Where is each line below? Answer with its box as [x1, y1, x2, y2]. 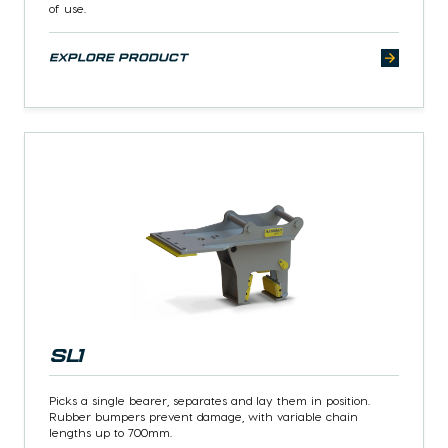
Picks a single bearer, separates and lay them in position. [49, 393, 370, 408]
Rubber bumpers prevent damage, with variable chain [49, 409, 358, 424]
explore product [49, 52, 188, 65]
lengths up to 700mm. [49, 425, 176, 440]
